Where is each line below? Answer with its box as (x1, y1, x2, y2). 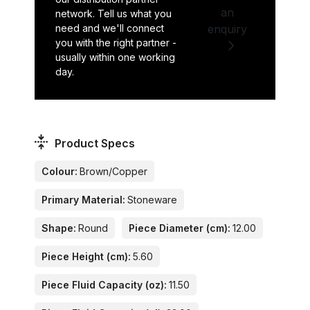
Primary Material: (42, 194, 125, 206)
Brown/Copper (80, 165, 147, 178)
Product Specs (55, 136, 136, 151)
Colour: (42, 165, 77, 178)
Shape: (42, 222, 76, 235)
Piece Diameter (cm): (129, 222, 230, 235)
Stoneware (127, 194, 177, 206)
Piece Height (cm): (42, 250, 131, 263)
